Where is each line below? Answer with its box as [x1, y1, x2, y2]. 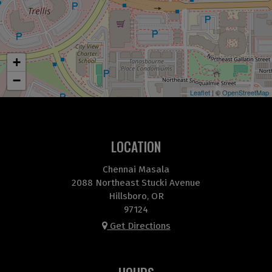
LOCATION [111, 137, 161, 156]
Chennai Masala [103, 164, 169, 175]
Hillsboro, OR [108, 191, 164, 202]
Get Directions [107, 220, 171, 231]
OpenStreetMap [222, 87, 269, 97]
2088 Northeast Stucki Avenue [72, 177, 200, 188]
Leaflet [190, 87, 210, 97]
